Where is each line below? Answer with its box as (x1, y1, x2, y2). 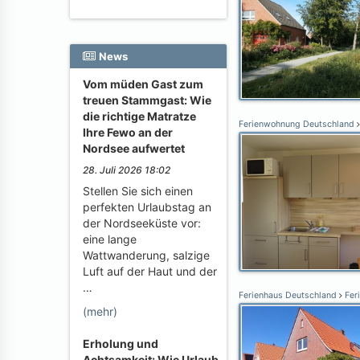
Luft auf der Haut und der (83, 264, 217, 278)
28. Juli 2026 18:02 (83, 164, 170, 176)
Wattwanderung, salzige (83, 248, 210, 262)
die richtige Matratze (83, 109, 196, 123)
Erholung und (83, 337, 158, 350)
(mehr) (83, 305, 117, 318)
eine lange (83, 232, 137, 246)
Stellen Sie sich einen (83, 184, 193, 198)
